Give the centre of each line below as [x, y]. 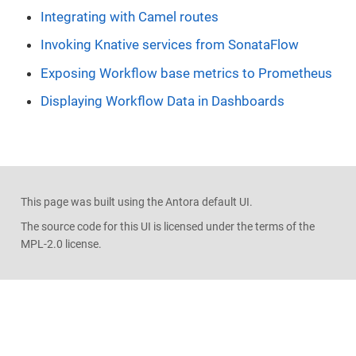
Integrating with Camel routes [130, 16]
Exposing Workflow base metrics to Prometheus [186, 73]
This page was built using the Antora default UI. [136, 202]
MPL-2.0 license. [61, 244]
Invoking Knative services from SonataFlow [170, 45]
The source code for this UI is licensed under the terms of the [167, 226]
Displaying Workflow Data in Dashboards [163, 101]
